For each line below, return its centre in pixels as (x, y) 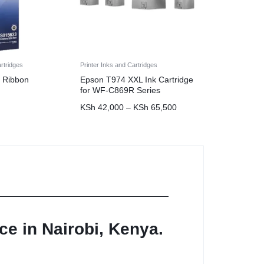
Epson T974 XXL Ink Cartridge (137, 80)
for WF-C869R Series (120, 90)
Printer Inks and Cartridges (119, 65)
